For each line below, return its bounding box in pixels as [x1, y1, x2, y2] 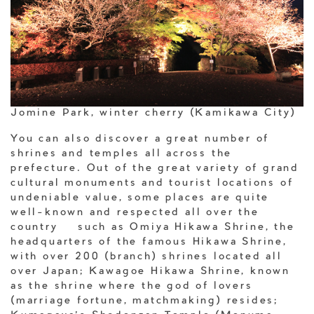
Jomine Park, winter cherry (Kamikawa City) [11, 108, 296, 118]
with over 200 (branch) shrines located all [11, 252, 282, 262]
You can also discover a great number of [11, 134, 270, 144]
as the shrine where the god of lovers [11, 281, 253, 292]
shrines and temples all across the [11, 149, 233, 159]
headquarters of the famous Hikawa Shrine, [11, 237, 287, 247]
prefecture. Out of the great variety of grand [11, 163, 299, 174]
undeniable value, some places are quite [11, 193, 270, 203]
